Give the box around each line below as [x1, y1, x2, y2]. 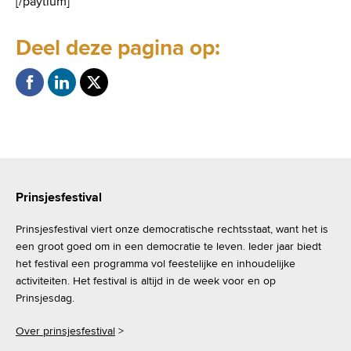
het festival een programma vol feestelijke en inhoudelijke [16, 255, 295, 271]
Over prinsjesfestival [16, 323, 115, 338]
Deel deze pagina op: [16, 31, 220, 63]
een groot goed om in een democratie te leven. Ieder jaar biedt [16, 238, 321, 254]
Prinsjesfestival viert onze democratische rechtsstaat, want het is [16, 221, 328, 237]
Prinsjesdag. [16, 290, 74, 306]
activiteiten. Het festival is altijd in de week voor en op [16, 273, 276, 288]
